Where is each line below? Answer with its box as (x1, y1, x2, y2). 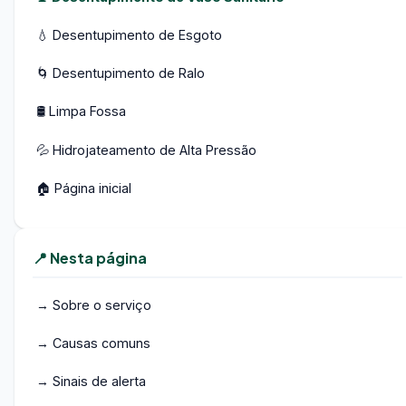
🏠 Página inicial (36, 179, 131, 196)
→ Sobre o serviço (36, 296, 151, 313)
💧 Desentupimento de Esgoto (36, 26, 222, 43)
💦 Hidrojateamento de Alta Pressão (36, 141, 256, 158)
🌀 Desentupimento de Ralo (36, 65, 205, 82)
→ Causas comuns (36, 335, 150, 352)
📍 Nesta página (33, 248, 147, 268)
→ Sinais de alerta (36, 373, 146, 390)
